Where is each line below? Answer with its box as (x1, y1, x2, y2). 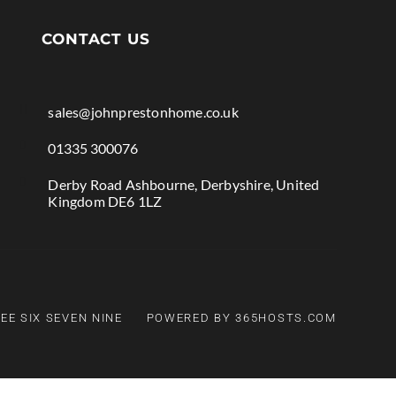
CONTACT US (41, 29, 150, 48)
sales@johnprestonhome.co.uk (48, 103, 239, 120)
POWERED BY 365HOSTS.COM (146, 311, 337, 325)
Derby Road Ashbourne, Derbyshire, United (48, 175, 320, 193)
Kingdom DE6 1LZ (48, 192, 163, 209)
